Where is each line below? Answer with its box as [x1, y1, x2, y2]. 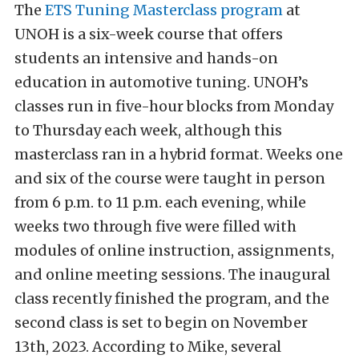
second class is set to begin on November [14, 313, 308, 332]
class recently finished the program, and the [14, 288, 329, 308]
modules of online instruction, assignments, [14, 240, 334, 260]
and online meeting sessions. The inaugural [14, 264, 330, 284]
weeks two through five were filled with [14, 216, 296, 236]
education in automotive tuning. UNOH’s [14, 72, 309, 91]
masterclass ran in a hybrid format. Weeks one [14, 144, 343, 163]
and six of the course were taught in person [14, 168, 325, 188]
